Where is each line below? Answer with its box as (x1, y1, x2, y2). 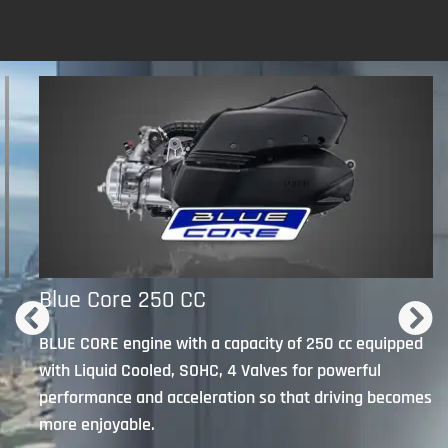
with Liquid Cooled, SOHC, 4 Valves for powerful (39, 358, 381, 382)
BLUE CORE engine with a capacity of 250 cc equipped (39, 331, 423, 355)
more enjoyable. (39, 412, 155, 436)
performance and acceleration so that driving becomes (39, 385, 432, 409)
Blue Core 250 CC (39, 284, 206, 315)
